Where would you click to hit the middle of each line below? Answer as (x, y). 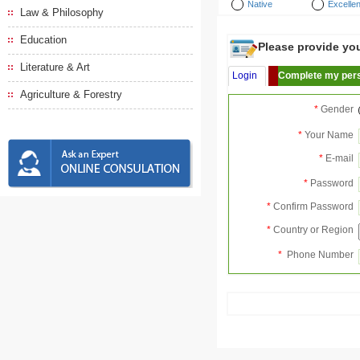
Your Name (329, 135)
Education (43, 40)
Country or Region (313, 230)
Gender (337, 109)
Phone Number (319, 255)
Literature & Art (55, 67)
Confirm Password (313, 207)
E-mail (340, 158)
